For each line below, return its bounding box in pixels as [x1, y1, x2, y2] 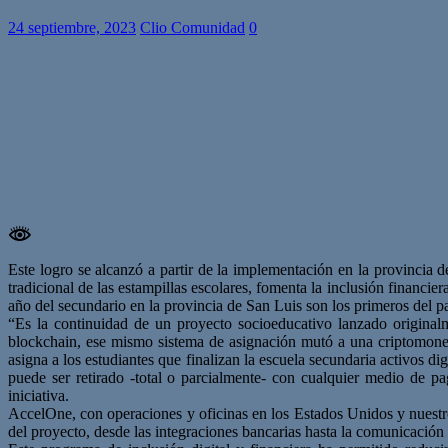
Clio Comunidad [140, 18, 245, 36]
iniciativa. [8, 386, 69, 404]
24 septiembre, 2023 [8, 18, 136, 36]
